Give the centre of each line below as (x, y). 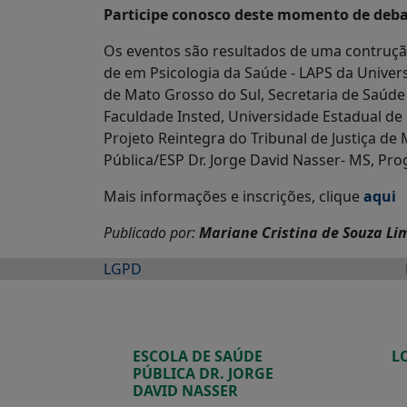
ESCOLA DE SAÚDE (198, 356)
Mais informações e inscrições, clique (232, 196)
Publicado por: (151, 233)
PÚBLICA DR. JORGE (203, 373)
